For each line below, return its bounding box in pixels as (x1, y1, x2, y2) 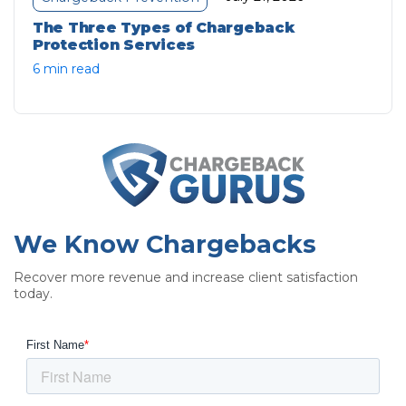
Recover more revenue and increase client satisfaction (14, 268, 358, 285)
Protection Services (33, 35, 196, 53)
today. (14, 285, 53, 302)
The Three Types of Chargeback (33, 18, 295, 36)
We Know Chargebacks (14, 228, 316, 259)
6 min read (33, 60, 100, 77)
